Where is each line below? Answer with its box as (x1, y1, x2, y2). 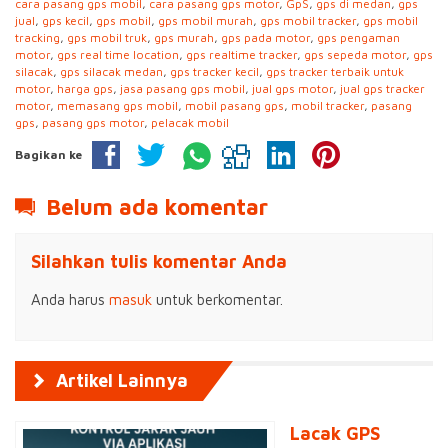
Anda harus (31, 291, 109, 309)
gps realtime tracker (186, 47, 297, 62)
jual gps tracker (340, 81, 425, 96)
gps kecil (42, 13, 89, 28)
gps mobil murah (158, 13, 253, 28)
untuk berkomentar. (152, 291, 283, 309)
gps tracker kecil (170, 64, 259, 79)
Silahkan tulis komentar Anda (31, 251, 287, 273)
